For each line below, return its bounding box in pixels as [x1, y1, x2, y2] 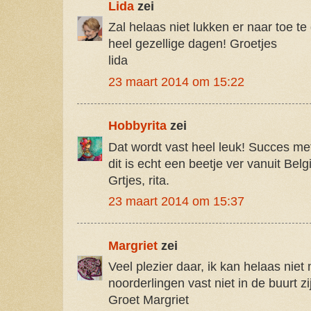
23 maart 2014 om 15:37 [108, 194, 244, 209]
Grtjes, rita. [108, 173, 169, 187]
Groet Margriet [108, 293, 189, 308]
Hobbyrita [108, 119, 167, 133]
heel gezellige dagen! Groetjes [108, 37, 277, 51]
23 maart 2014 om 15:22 [108, 74, 244, 89]
